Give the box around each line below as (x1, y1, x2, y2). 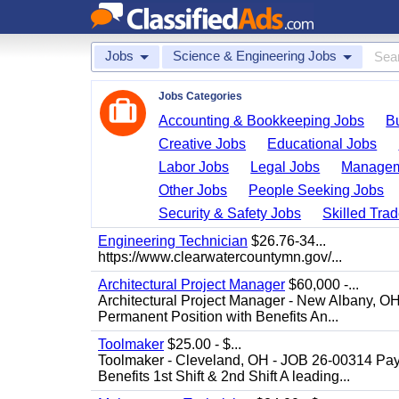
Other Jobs (159, 183, 228, 198)
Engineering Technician (98, 233, 248, 248)
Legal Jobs (250, 159, 321, 175)
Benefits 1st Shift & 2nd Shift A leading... (98, 369, 350, 384)
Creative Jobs (159, 136, 247, 151)
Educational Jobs (267, 136, 378, 151)
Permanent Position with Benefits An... (98, 309, 338, 324)
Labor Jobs (159, 159, 230, 175)
